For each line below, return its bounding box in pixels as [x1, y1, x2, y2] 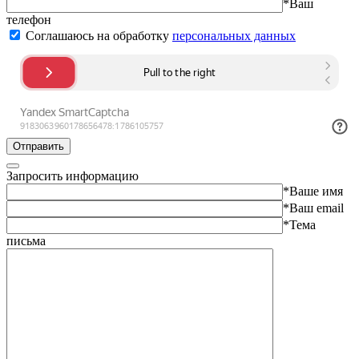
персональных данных [172, 28, 296, 42]
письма [6, 233, 46, 248]
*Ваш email [283, 200, 344, 215]
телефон [6, 12, 51, 26]
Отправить [13, 139, 64, 152]
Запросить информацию [6, 168, 139, 183]
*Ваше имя [283, 184, 343, 198]
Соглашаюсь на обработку [22, 28, 172, 42]
